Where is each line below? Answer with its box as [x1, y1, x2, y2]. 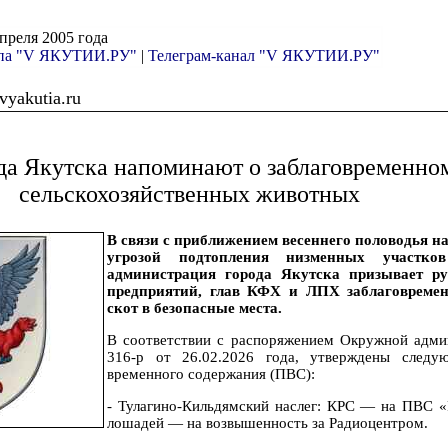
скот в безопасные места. [107, 300, 282, 316]
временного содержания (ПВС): [107, 366, 315, 382]
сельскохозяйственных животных [18, 181, 360, 207]
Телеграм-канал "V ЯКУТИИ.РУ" [148, 47, 380, 64]
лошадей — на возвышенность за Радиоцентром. [107, 415, 428, 431]
